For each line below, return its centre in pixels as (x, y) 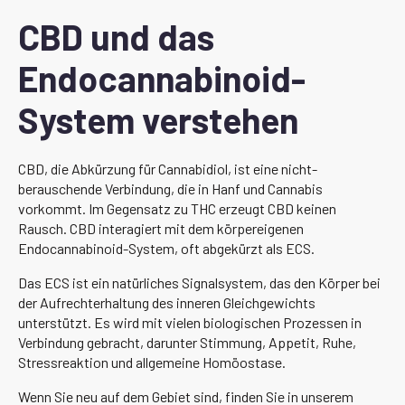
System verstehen (158, 119)
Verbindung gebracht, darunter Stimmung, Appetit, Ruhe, (187, 342)
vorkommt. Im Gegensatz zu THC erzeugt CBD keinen (177, 208)
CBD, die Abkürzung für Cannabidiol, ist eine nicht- (168, 168)
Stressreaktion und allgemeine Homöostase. (152, 362)
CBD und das (116, 36)
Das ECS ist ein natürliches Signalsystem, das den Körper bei (199, 282)
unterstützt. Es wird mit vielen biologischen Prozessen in (190, 322)
